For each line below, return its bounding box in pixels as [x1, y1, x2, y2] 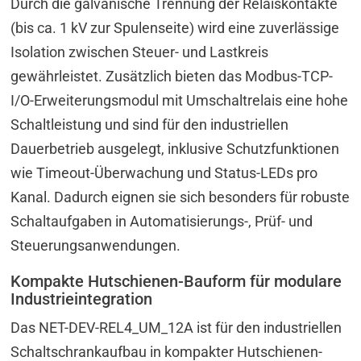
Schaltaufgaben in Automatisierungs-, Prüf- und [10, 212, 313, 230]
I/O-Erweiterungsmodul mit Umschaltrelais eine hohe [10, 91, 349, 109]
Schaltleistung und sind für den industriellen [10, 115, 289, 133]
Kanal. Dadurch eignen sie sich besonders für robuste [10, 188, 351, 205]
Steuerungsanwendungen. [10, 236, 181, 254]
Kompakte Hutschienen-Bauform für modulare [10, 271, 342, 291]
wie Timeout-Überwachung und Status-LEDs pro [10, 164, 318, 181]
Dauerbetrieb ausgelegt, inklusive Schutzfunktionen [10, 139, 340, 157]
